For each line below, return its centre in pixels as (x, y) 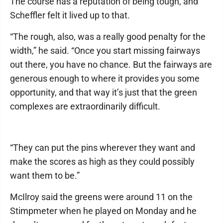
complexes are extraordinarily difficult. (85, 107)
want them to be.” (45, 176)
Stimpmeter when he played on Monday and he (103, 211)
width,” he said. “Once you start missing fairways (105, 51)
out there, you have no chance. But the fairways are (111, 65)
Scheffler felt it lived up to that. (70, 15)
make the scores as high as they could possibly (102, 162)
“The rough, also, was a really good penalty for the (108, 37)
